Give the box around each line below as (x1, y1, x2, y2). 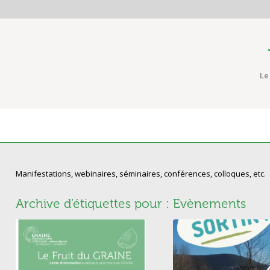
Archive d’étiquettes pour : (15, 196, 173, 212)
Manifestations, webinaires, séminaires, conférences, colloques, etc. (15, 168, 266, 180)
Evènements (172, 196, 246, 212)
